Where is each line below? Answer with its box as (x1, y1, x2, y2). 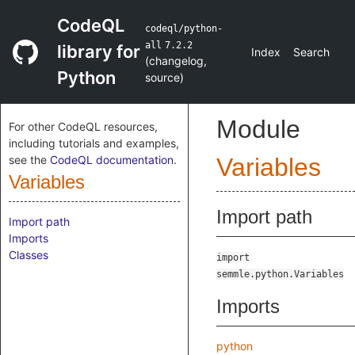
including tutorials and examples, (9, 136, 179, 150)
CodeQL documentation (50, 153, 174, 166)
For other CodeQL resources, (9, 120, 158, 133)
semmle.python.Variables (216, 269, 344, 280)
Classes (9, 248, 48, 261)
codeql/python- (144, 22, 223, 34)
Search (293, 45, 330, 59)
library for (57, 41, 140, 62)
